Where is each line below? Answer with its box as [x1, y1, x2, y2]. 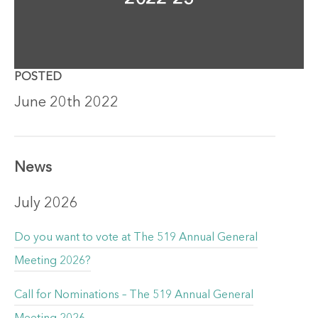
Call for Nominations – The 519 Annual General [14, 289, 253, 301]
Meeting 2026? [14, 255, 91, 267]
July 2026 [14, 196, 78, 211]
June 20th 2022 [14, 95, 119, 110]
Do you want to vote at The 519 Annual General [14, 231, 258, 243]
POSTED [14, 71, 62, 83]
